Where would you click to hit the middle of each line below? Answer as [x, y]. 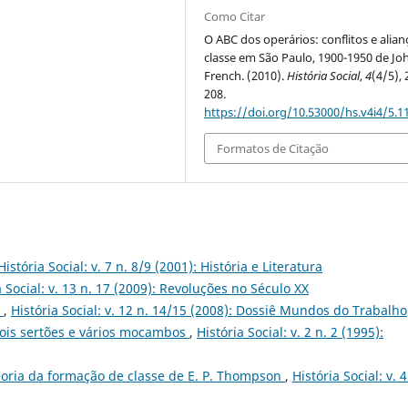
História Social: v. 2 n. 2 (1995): [290, 332]
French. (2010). [246, 75]
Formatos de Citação [273, 149]
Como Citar [235, 16]
